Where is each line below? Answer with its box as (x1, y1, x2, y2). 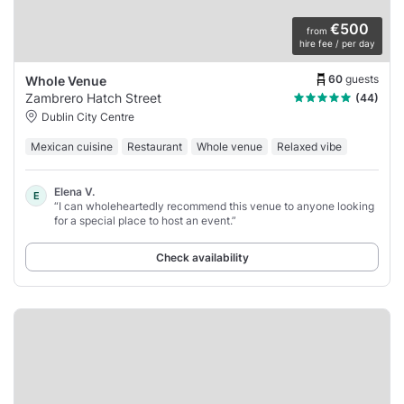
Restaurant (127, 139, 182, 153)
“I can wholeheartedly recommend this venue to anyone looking (54, 198, 374, 213)
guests (345, 72, 379, 87)
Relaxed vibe (277, 139, 342, 153)
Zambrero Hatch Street (25, 89, 161, 106)
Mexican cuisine (31, 139, 113, 153)
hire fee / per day (299, 37, 375, 49)
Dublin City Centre (41, 109, 134, 124)
